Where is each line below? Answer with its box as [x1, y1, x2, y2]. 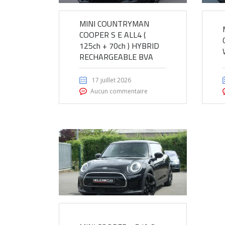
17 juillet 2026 [92, 76, 131, 85]
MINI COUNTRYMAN [79, 18, 149, 30]
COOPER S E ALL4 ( [79, 29, 146, 41]
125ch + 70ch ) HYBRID [79, 40, 159, 52]
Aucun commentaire [90, 87, 148, 96]
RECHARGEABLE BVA [79, 51, 153, 63]
